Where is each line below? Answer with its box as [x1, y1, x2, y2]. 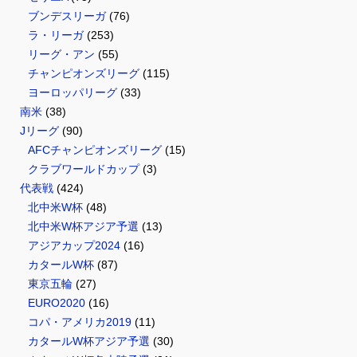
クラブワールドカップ [28, 163, 139, 176]
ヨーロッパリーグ [28, 86, 117, 100]
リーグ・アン [28, 48, 95, 61]
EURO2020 [28, 296, 85, 310]
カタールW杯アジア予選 [28, 335, 150, 348]
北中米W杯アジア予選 [28, 220, 139, 233]
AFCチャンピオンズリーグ [28, 143, 162, 157]
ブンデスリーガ [28, 10, 106, 23]
